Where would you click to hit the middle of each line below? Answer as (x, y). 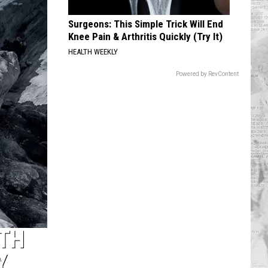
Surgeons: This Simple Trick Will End (146, 24)
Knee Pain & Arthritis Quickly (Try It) (145, 36)
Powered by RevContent (207, 74)
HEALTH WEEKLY (93, 52)
